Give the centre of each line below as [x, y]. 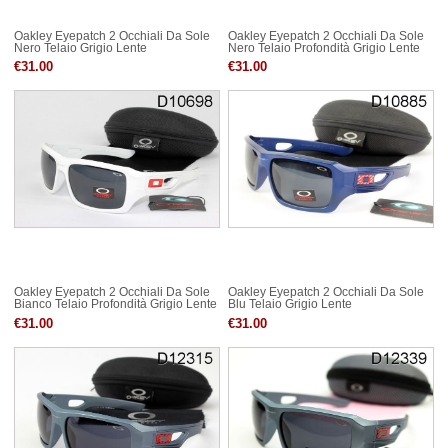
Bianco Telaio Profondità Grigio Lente [115, 304]
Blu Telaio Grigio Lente [290, 304]
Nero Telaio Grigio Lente [80, 48]
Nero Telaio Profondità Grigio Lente [324, 48]
